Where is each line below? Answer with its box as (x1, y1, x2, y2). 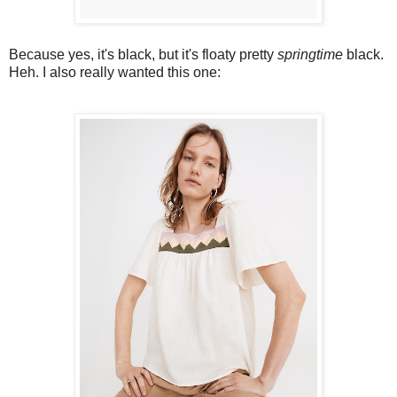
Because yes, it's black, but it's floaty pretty (9, 46, 277, 62)
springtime (277, 46, 343, 62)
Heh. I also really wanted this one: (9, 64, 221, 80)
